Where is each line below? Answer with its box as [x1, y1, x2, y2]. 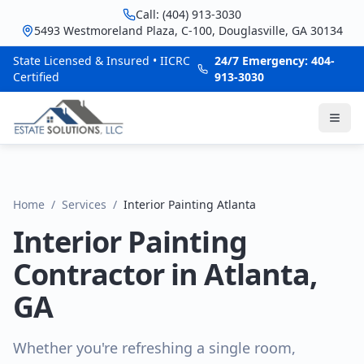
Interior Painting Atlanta [123, 197, 256, 212]
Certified [13, 69, 59, 84]
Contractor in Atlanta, [13, 254, 318, 294]
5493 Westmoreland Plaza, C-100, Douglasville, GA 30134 [34, 23, 343, 38]
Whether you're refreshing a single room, [13, 338, 296, 357]
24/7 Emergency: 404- [214, 53, 335, 68]
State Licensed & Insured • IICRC [13, 53, 190, 68]
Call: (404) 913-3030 [136, 6, 241, 22]
